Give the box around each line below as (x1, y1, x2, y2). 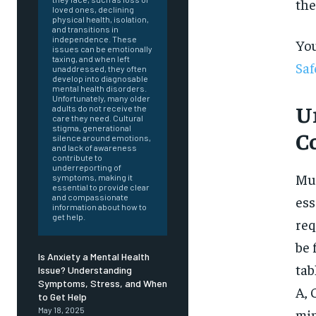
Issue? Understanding (38, 264, 132, 276)
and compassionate (52, 192, 128, 202)
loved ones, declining (52, 4, 134, 15)
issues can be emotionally (52, 44, 152, 54)
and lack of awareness (52, 142, 137, 153)
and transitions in (52, 24, 119, 35)
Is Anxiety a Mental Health (38, 250, 150, 263)
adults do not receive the (52, 103, 147, 114)
